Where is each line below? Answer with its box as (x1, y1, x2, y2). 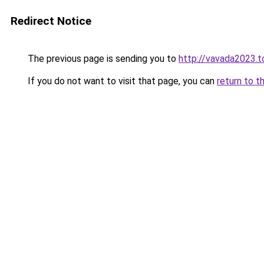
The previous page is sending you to (25, 53, 179, 64)
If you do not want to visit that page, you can (25, 75, 217, 87)
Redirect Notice (11, 14, 91, 28)
